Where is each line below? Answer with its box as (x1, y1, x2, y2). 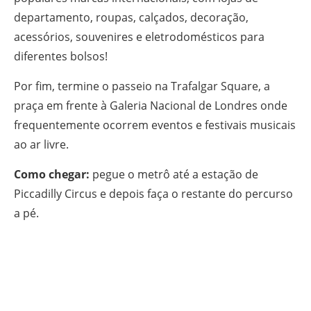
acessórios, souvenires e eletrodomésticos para (14, 29, 264, 45)
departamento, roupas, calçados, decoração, (14, 10, 249, 26)
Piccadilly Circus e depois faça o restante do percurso (14, 186, 293, 202)
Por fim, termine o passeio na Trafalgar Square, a (14, 78, 270, 94)
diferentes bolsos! (14, 49, 108, 65)
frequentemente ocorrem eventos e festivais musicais (14, 117, 296, 133)
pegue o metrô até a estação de (90, 167, 258, 183)
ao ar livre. (14, 137, 69, 153)
